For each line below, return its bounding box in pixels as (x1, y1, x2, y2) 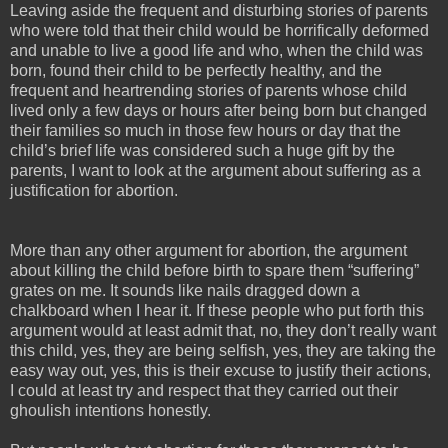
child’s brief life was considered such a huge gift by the (10, 141, 395, 159)
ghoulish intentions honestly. (10, 401, 215, 419)
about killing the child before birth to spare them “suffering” (10, 261, 419, 279)
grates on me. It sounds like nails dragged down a (10, 281, 360, 299)
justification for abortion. (10, 181, 178, 199)
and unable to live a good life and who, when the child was (10, 41, 423, 59)
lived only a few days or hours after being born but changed (10, 101, 427, 119)
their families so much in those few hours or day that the (10, 121, 401, 139)
